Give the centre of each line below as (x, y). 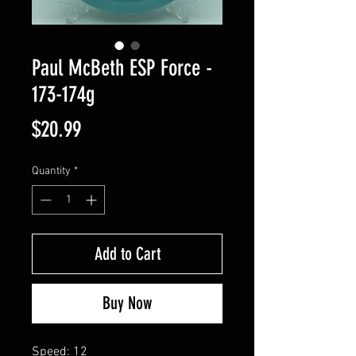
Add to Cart (127, 253)
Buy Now (127, 303)
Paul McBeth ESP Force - (122, 68)
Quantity (51, 171)
